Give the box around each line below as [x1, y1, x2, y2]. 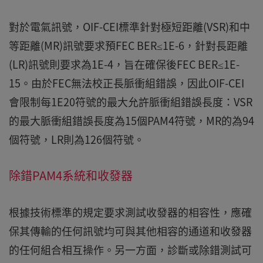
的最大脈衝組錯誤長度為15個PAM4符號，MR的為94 [9, 113, 254, 129]
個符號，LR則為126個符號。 [9, 131, 144, 148]
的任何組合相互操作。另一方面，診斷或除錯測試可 [9, 242, 252, 258]
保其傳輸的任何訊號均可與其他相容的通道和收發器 [9, 223, 252, 240]
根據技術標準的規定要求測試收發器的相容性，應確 [9, 204, 252, 221]
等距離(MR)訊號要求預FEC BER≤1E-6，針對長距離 [9, 38, 248, 54]
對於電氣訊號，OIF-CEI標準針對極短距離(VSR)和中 [9, 19, 250, 35]
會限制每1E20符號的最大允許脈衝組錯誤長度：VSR [9, 94, 252, 110]
